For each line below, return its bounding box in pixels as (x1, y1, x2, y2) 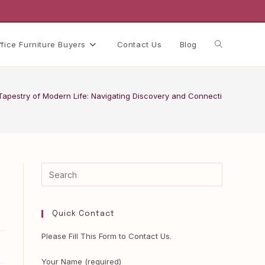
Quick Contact (52, 210, 115, 218)
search (215, 127, 241, 137)
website (215, 83, 245, 93)
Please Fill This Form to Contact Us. (41, 231, 172, 241)
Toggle (215, 39, 243, 49)
